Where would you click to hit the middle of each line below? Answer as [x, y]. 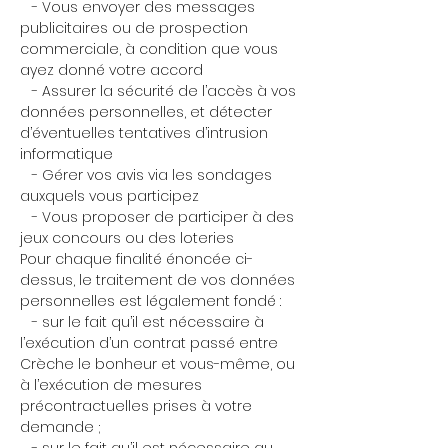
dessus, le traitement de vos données [157, 280]
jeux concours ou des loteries [127, 238]
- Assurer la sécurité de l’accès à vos [158, 91]
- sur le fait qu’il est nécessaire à [142, 322]
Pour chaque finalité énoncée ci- [136, 259]
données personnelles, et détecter [146, 112]
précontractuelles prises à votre [136, 406]
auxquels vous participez [109, 196]
